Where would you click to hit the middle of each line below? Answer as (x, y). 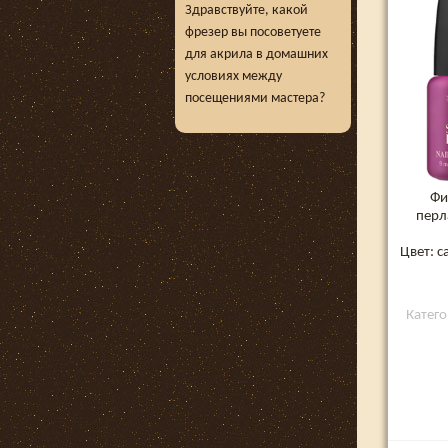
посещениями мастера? (255, 98)
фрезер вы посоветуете (253, 32)
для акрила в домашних (256, 54)
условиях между (233, 76)
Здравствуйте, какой (246, 10)
